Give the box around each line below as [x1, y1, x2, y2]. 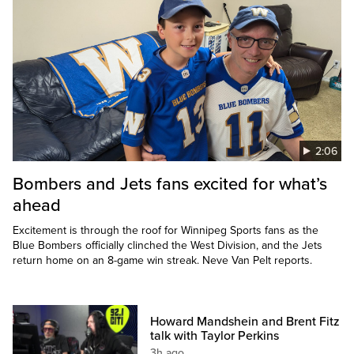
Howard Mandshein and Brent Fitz [150, 314, 341, 330]
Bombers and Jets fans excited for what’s [13, 174, 327, 195]
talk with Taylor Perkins [150, 328, 280, 345]
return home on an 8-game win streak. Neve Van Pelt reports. [13, 254, 312, 268]
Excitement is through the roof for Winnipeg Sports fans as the [13, 224, 318, 238]
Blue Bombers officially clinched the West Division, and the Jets [13, 239, 322, 253]
